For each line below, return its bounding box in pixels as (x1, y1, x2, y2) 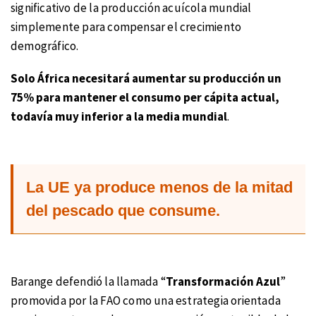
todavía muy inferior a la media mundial (11, 109, 227, 125)
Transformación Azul (165, 274, 280, 290)
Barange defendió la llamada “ (11, 274, 166, 290)
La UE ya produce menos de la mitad (26, 178, 293, 197)
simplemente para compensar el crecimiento (11, 18, 242, 35)
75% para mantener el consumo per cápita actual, (11, 90, 279, 106)
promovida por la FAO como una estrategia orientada (11, 293, 281, 309)
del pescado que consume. (26, 202, 220, 220)
